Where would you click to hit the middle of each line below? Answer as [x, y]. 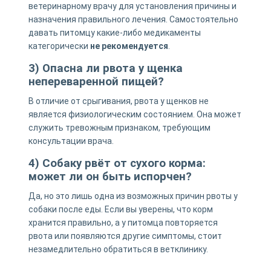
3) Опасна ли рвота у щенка [105, 68]
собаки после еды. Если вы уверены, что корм [120, 209]
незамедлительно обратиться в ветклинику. [118, 249]
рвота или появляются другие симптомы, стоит [125, 236]
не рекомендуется [129, 46]
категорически [59, 46]
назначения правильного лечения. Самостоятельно [133, 19]
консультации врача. [71, 141]
